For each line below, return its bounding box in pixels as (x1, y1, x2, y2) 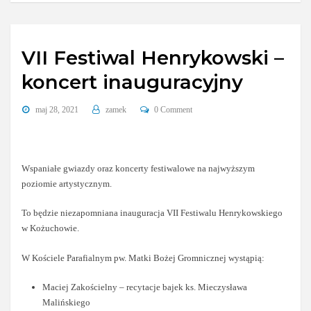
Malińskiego (42, 297, 90, 308)
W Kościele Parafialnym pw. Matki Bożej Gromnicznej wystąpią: (22, 252, 265, 263)
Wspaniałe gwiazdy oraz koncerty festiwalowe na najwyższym (22, 163, 255, 174)
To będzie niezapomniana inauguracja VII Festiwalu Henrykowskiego (22, 208, 283, 219)
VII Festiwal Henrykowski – (22, 45, 285, 69)
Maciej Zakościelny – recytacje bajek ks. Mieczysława (42, 282, 247, 293)
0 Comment (154, 105, 193, 115)
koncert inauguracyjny (22, 69, 244, 94)
